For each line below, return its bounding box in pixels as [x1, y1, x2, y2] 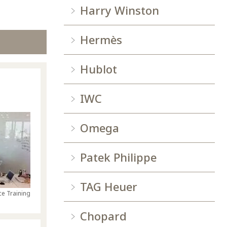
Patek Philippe [80, 149, 157, 165]
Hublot [80, 61, 117, 77]
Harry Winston [80, 3, 159, 18]
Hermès [80, 32, 122, 48]
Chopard [80, 208, 127, 224]
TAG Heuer [80, 179, 137, 195]
